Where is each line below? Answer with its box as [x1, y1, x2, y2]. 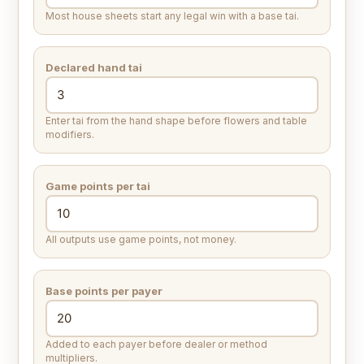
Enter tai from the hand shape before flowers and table [45, 115, 307, 128]
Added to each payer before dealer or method [45, 338, 267, 351]
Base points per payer [45, 284, 162, 298]
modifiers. [45, 128, 94, 141]
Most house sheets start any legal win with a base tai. [45, 10, 299, 23]
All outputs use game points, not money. [45, 233, 236, 246]
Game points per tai [45, 180, 150, 193]
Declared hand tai [45, 61, 142, 75]
